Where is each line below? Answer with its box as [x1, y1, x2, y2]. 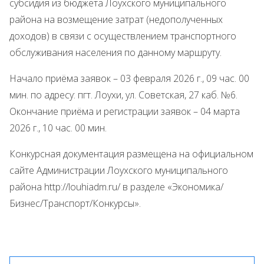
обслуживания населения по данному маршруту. [9, 46, 222, 59]
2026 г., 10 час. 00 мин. [9, 121, 107, 134]
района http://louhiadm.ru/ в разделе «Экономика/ [9, 180, 223, 193]
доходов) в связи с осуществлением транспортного [9, 29, 236, 42]
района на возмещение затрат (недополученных [9, 13, 223, 26]
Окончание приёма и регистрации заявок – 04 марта [9, 105, 242, 118]
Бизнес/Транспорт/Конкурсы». [9, 197, 141, 210]
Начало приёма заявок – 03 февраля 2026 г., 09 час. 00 [9, 72, 249, 85]
